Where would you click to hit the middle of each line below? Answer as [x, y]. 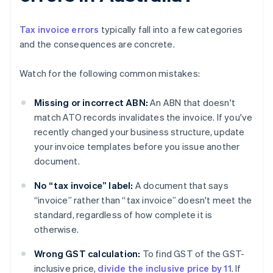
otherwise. [56, 229]
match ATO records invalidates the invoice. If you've [144, 117]
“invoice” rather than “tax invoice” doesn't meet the [143, 200]
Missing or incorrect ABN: [91, 103]
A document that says [181, 186]
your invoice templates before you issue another [137, 147]
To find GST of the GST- [193, 254]
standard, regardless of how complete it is [123, 215]
